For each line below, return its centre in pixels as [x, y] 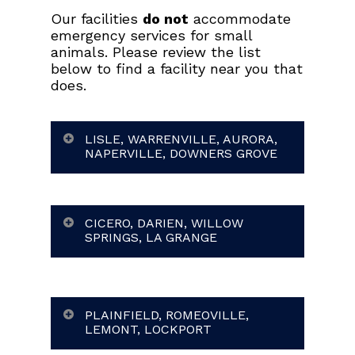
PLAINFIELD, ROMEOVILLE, [167, 315]
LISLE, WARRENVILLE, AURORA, [181, 139]
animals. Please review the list [156, 52]
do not [166, 19]
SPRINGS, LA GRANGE [151, 237]
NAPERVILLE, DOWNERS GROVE [181, 153]
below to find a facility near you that [177, 69]
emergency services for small [151, 35]
